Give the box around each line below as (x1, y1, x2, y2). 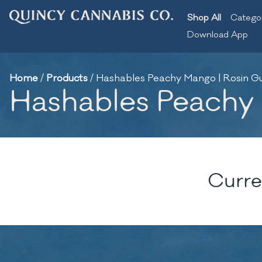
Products (46, 72, 88, 85)
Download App (187, 29, 248, 40)
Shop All (187, 12, 221, 23)
